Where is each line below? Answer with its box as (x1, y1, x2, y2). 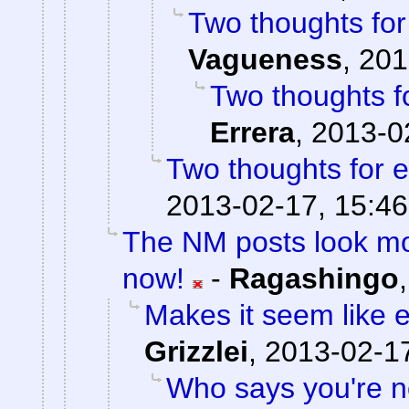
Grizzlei (144, 335, 248, 369)
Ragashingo (229, 262, 399, 296)
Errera (210, 116, 295, 150)
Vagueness (188, 43, 342, 77)
